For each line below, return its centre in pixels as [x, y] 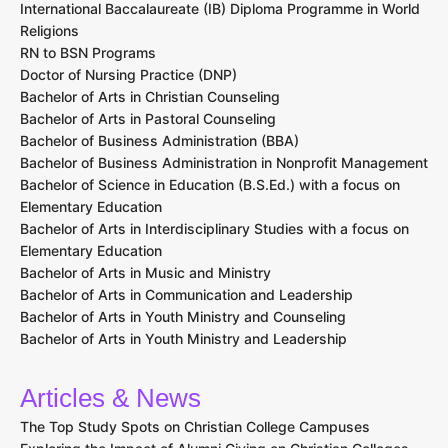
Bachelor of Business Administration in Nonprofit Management [224, 163]
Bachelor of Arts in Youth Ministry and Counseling [183, 317]
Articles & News [110, 398]
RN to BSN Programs [88, 53]
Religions [49, 31]
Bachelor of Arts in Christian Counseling [150, 97]
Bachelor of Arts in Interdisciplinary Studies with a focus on [214, 229]
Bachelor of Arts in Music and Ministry [145, 273]
